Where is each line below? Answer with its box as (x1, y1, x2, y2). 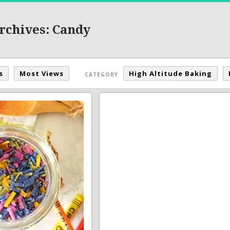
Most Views (20, 69, 64, 78)
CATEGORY (85, 70, 118, 78)
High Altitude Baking (129, 69, 212, 78)
